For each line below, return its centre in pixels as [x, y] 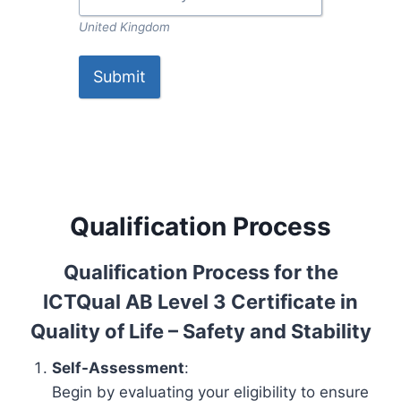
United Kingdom [124, 27]
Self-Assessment [118, 368]
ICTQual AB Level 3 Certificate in [200, 302]
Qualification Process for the [200, 272]
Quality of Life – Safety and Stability [200, 331]
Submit [119, 77]
